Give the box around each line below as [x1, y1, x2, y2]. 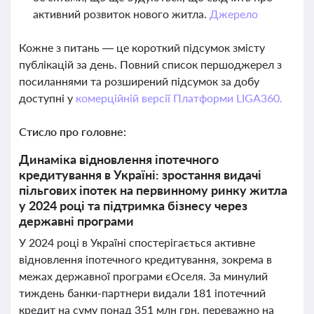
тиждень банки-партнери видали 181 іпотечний [19, 286, 266, 299]
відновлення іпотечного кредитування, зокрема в [19, 252, 272, 266]
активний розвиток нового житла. [33, 7, 210, 20]
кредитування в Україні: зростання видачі [19, 167, 261, 182]
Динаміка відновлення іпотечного [19, 151, 219, 167]
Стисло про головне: [19, 125, 126, 138]
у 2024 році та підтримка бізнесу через [19, 198, 247, 213]
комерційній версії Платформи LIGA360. [75, 91, 282, 104]
